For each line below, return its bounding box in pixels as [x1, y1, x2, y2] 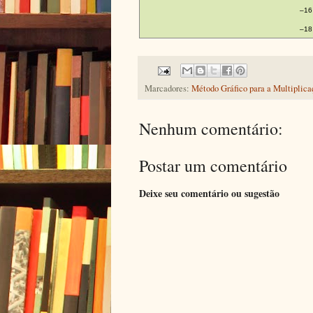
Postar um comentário [139, 154, 287, 177]
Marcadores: [145, 82, 191, 95]
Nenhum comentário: [139, 117, 283, 140]
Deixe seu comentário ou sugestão [139, 186, 279, 201]
